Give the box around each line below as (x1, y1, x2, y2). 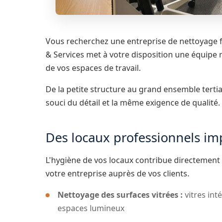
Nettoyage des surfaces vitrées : (57, 189, 183, 200)
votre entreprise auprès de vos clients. (46, 168, 189, 179)
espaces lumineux (57, 203, 124, 214)
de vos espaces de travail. (46, 62, 141, 73)
